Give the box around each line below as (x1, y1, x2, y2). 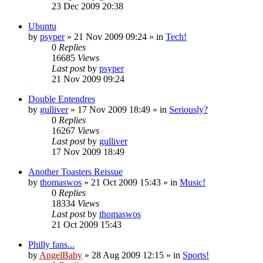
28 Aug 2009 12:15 (92, 249, 164, 260)
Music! (180, 177, 205, 187)
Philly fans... (28, 239, 75, 249)
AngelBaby (39, 249, 82, 260)
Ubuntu (28, 21, 56, 31)
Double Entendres (28, 93, 95, 104)
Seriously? (169, 104, 208, 114)
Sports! (183, 249, 209, 260)
